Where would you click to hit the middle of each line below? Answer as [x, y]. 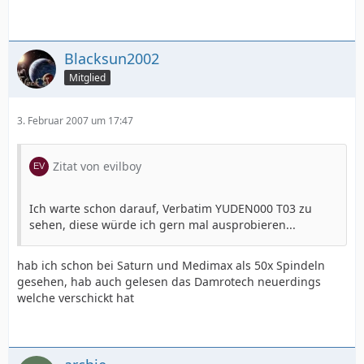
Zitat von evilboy [97, 167]
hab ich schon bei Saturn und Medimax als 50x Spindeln [171, 266]
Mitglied [87, 78]
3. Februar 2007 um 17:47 [75, 121]
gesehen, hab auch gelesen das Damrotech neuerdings [169, 282]
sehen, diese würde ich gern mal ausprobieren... [162, 225]
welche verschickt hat [76, 298]
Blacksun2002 [112, 59]
